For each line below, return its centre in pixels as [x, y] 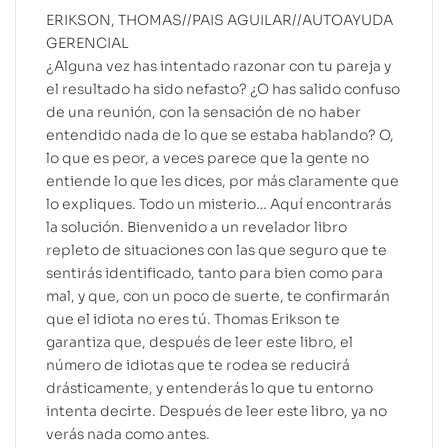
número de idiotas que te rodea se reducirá [198, 364]
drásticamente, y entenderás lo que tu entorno [209, 387]
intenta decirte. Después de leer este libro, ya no [216, 410]
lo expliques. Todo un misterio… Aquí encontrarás [218, 203]
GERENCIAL [87, 42]
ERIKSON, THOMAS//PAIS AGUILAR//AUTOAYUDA [219, 19]
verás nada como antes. [128, 433]
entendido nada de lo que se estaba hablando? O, [220, 134]
